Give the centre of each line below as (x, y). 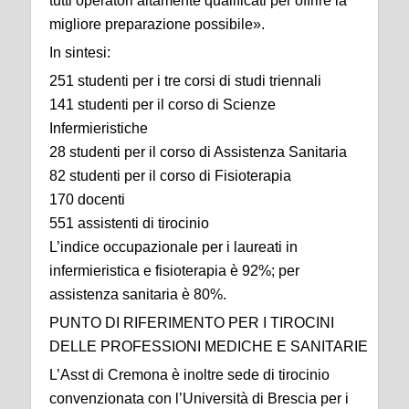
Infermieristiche (99, 129)
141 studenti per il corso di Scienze (163, 105)
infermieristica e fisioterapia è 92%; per (174, 271)
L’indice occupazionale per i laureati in (173, 247)
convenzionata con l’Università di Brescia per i (199, 399)
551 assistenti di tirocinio (129, 224)
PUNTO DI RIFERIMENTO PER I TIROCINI (192, 323)
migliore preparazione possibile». (157, 25)
